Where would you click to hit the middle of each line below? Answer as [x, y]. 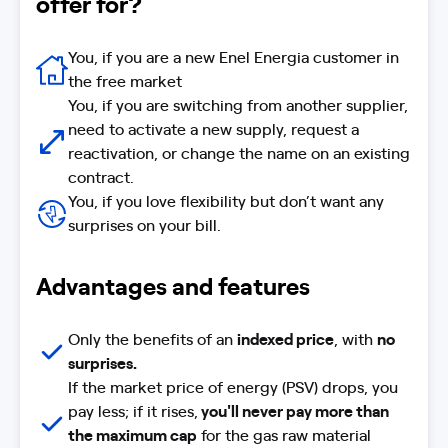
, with [355, 338]
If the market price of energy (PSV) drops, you [233, 386]
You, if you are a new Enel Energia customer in [233, 56]
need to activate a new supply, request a [213, 128]
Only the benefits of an [152, 338]
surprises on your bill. [144, 224]
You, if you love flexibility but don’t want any [226, 200]
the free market [125, 80]
